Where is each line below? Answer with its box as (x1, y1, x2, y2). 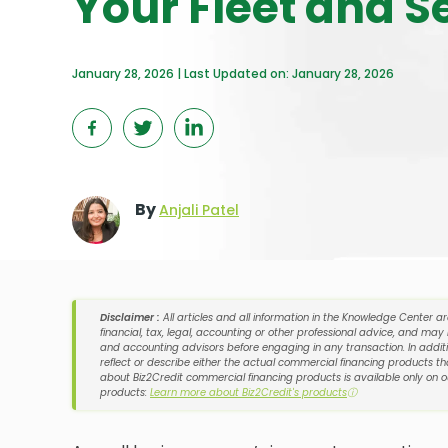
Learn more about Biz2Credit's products (150, 385, 347, 400)
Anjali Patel (159, 200, 239, 220)
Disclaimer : (100, 310, 160, 325)
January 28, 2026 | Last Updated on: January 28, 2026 (72, 65, 394, 82)
